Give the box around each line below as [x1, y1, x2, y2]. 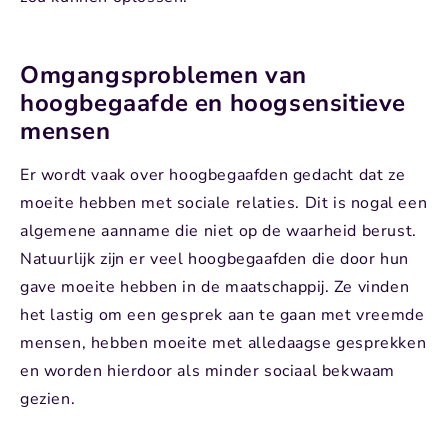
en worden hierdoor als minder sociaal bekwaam [20, 360, 396, 383]
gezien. [20, 388, 76, 411]
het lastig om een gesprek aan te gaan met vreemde [20, 304, 425, 327]
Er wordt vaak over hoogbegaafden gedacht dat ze [20, 164, 406, 187]
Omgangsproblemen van [20, 59, 308, 92]
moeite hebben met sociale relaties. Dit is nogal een [20, 192, 428, 215]
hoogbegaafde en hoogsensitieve [20, 87, 407, 120]
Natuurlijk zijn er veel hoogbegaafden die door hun [20, 248, 409, 271]
